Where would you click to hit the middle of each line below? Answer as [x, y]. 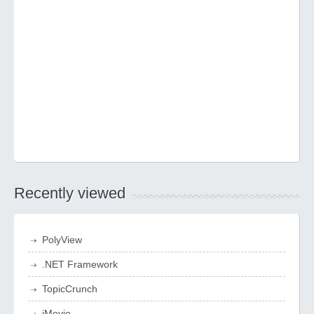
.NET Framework [80, 264]
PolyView [62, 240]
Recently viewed [70, 193]
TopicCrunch [70, 289]
